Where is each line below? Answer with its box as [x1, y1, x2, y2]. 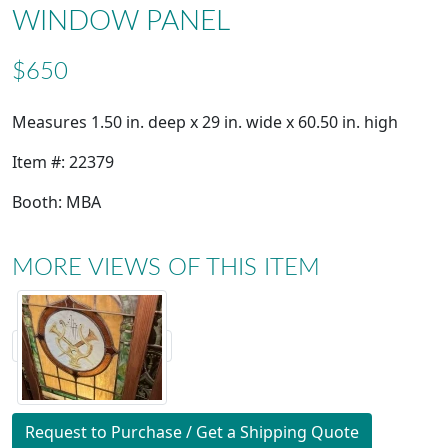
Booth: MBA [12, 191, 101, 214]
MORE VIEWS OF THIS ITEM [12, 256, 320, 281]
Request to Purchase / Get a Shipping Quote [25, 421, 359, 444]
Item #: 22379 [12, 151, 114, 174]
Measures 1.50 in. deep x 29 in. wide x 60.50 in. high [12, 111, 398, 134]
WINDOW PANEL [12, 7, 230, 36]
